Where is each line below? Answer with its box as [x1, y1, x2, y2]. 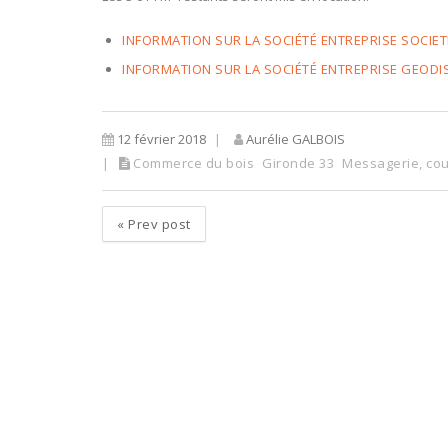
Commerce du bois [133, 154, 254, 172]
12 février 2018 [114, 130, 206, 148]
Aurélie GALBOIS [243, 130, 345, 148]
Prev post [124, 215, 191, 233]
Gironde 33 [262, 154, 334, 172]
